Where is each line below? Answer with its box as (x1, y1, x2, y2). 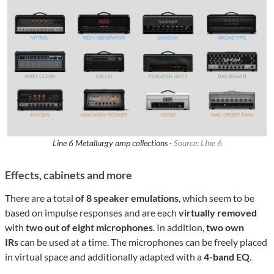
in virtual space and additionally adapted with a (5, 251, 204, 263)
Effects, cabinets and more (5, 168, 132, 182)
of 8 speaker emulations (75, 192, 179, 204)
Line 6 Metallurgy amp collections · (52, 138, 174, 149)
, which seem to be (179, 192, 254, 204)
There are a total (5, 192, 75, 204)
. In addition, (153, 221, 206, 234)
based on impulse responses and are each (5, 207, 179, 219)
